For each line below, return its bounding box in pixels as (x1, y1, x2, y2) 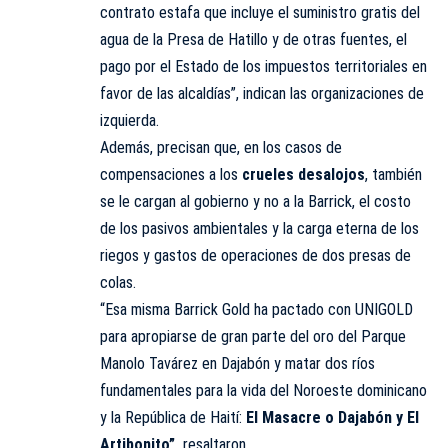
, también (365, 164, 422, 184)
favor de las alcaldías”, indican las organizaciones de (100, 83, 424, 103)
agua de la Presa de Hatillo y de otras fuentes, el (100, 29, 407, 49)
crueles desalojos (242, 164, 365, 184)
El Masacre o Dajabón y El (246, 407, 419, 427)
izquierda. (100, 110, 159, 130)
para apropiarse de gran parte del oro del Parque (100, 326, 406, 346)
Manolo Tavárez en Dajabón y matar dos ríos (100, 353, 375, 373)
